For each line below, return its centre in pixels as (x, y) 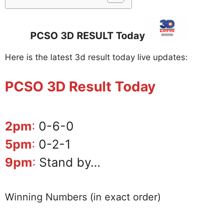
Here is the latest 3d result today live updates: (96, 57)
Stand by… (68, 162)
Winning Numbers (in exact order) (83, 197)
